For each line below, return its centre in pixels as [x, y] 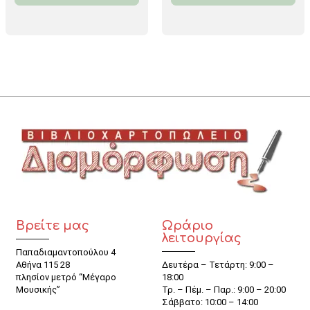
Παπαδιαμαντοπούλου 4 [66, 253]
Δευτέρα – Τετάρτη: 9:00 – [218, 265]
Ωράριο [188, 226]
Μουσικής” [38, 290]
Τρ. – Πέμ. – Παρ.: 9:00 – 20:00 [224, 290]
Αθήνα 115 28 [43, 265]
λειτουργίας [202, 238]
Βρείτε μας [53, 226]
